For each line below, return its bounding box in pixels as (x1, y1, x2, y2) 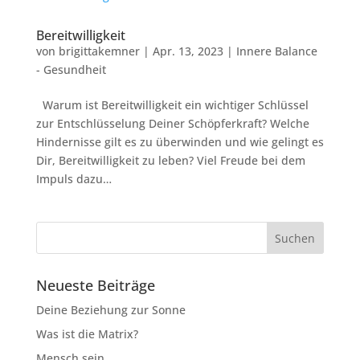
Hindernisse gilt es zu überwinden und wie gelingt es (35, 134, 324, 149)
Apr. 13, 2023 (152, 43, 223, 59)
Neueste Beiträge (35, 276, 155, 295)
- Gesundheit (35, 62, 106, 77)
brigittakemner (58, 43, 140, 59)
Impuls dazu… (35, 171, 112, 186)
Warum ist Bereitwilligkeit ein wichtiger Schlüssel (35, 97, 309, 112)
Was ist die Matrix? (35, 326, 138, 342)
